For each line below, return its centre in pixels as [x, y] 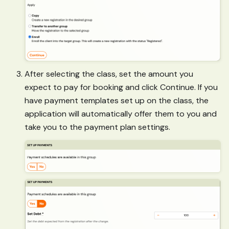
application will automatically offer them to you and [121, 114]
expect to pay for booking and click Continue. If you [121, 87]
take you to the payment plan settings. [97, 127]
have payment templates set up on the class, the [117, 101]
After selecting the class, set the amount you [109, 74]
